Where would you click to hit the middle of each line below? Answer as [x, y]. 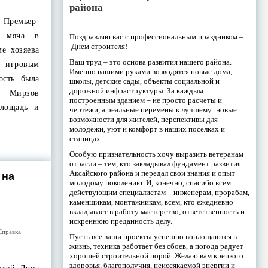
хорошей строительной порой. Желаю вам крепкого [156, 255]
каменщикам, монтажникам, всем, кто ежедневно [151, 202]
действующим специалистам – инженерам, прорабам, [159, 192]
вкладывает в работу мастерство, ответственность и [157, 211]
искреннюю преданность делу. [121, 221]
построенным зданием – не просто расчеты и [145, 100]
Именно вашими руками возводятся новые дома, [150, 71]
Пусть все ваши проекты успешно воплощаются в [153, 236]
